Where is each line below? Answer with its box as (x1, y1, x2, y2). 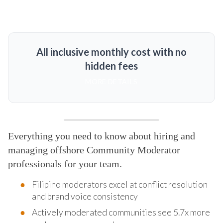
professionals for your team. (8, 158, 122, 169)
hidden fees (85, 59, 138, 72)
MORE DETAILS (85, 77, 138, 86)
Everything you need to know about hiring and (8, 130, 195, 141)
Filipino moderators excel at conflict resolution (32, 179, 208, 190)
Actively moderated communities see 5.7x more (32, 207, 210, 218)
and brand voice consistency (32, 191, 138, 202)
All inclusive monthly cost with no (36, 45, 187, 58)
